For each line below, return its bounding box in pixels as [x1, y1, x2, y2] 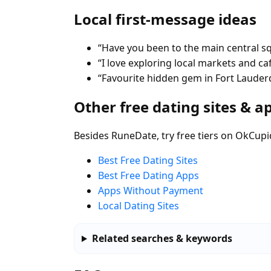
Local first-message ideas [74, 9, 256, 30]
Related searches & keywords [91, 232, 232, 246]
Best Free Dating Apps [98, 169, 199, 183]
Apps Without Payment [98, 184, 203, 198]
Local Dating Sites [98, 199, 179, 213]
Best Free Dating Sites [98, 154, 198, 168]
